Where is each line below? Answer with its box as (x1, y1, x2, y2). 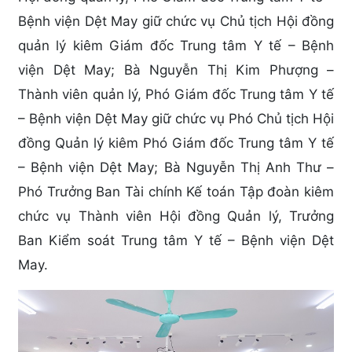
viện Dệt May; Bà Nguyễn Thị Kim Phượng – (18, 61, 334, 78)
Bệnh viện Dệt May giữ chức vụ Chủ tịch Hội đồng (18, 13, 334, 29)
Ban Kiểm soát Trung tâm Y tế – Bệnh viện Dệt (18, 232, 334, 248)
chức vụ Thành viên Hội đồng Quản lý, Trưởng (18, 207, 334, 224)
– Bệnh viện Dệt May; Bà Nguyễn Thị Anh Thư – (18, 159, 334, 175)
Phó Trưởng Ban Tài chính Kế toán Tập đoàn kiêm (18, 183, 334, 200)
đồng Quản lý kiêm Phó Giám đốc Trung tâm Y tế (18, 134, 334, 151)
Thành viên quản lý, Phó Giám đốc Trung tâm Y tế (18, 86, 334, 102)
